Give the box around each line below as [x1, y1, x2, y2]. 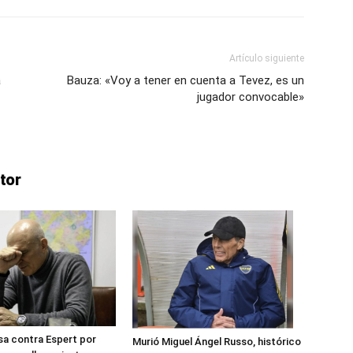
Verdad [176, 217, 213, 231]
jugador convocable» [197, 90, 304, 104]
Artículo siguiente [229, 53, 304, 64]
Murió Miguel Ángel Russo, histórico [132, 336, 301, 348]
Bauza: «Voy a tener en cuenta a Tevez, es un [67, 73, 304, 87]
